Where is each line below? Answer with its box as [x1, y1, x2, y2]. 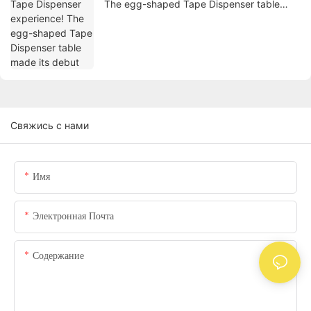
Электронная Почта [33, 209, 114, 224]
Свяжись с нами [10, 119, 89, 132]
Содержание [33, 249, 84, 263]
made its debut [104, 12, 173, 25]
